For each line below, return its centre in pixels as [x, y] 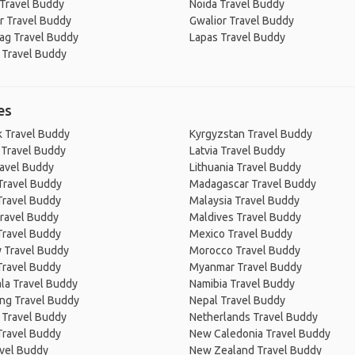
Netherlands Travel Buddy [254, 317]
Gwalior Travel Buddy [242, 21]
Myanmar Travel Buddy [246, 267]
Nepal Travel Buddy [237, 300]
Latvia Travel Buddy [237, 151]
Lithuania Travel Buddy [245, 167]
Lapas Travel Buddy [237, 37]
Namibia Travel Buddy [242, 284]
